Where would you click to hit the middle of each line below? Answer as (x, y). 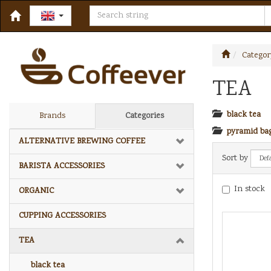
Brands (52, 116)
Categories (144, 116)
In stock (250, 189)
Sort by (235, 158)
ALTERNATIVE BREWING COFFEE (82, 141)
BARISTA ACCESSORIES (62, 166)
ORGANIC (36, 191)
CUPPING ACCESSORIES (62, 216)
